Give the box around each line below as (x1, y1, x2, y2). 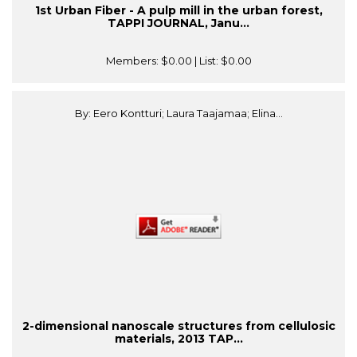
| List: (191, 54, 221, 68)
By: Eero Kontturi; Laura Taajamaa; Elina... (74, 107, 283, 120)
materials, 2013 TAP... (114, 331, 243, 347)
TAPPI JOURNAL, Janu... (108, 16, 249, 31)
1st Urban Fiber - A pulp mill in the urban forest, (34, 3, 323, 18)
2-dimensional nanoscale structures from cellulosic (22, 319, 335, 334)
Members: (105, 54, 161, 68)
